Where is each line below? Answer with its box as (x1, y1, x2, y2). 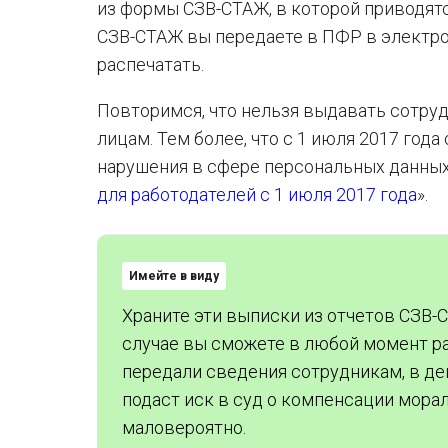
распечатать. (97, 54, 204, 75)
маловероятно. (122, 417, 246, 438)
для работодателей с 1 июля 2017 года (97, 184, 417, 205)
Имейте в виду (129, 269, 219, 283)
